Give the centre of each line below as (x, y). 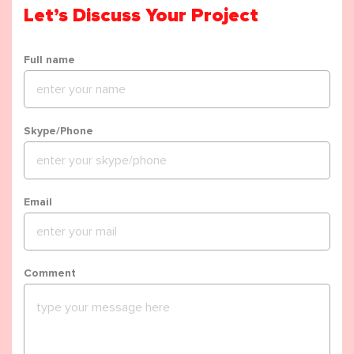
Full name (49, 59)
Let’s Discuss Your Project (141, 15)
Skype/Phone (58, 130)
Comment (50, 273)
